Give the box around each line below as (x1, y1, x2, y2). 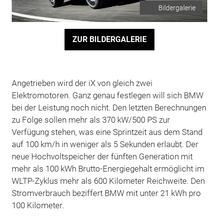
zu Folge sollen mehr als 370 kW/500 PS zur (11, 114, 170, 125)
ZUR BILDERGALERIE (72, 35, 147, 44)
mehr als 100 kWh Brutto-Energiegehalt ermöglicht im (11, 163, 204, 174)
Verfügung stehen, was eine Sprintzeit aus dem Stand (11, 127, 202, 137)
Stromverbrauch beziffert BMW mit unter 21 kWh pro (11, 188, 201, 198)
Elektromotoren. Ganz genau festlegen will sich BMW (11, 90, 203, 100)
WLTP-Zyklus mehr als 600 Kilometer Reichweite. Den (11, 175, 205, 186)
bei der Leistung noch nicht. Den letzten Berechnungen (11, 102, 206, 112)
